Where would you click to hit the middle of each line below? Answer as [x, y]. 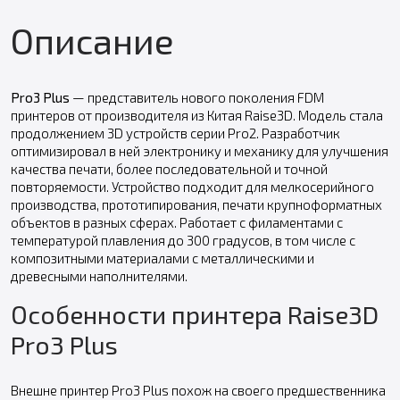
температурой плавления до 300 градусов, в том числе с [183, 240]
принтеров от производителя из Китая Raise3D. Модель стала [197, 115]
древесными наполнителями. [99, 275]
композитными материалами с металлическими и [162, 258]
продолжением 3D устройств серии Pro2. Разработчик [175, 133]
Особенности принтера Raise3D [195, 314]
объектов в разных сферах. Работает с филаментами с [177, 222]
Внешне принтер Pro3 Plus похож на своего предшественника [198, 390]
